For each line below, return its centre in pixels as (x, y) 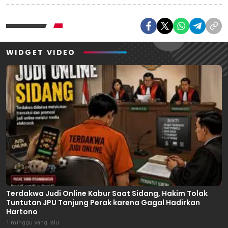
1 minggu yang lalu (33, 222)
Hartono (22, 211)
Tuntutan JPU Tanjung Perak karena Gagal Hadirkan (103, 202)
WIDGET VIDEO (41, 52)
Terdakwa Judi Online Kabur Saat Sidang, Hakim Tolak (107, 193)
